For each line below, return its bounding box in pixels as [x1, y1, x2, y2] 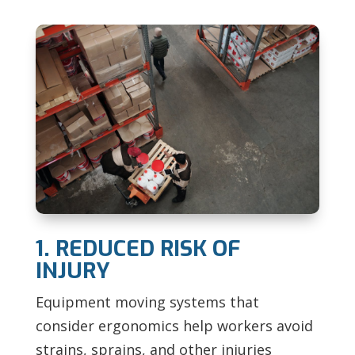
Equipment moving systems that [35, 292, 259, 311]
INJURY [35, 255, 110, 285]
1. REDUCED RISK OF [35, 233, 240, 263]
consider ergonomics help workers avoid [35, 315, 313, 335]
